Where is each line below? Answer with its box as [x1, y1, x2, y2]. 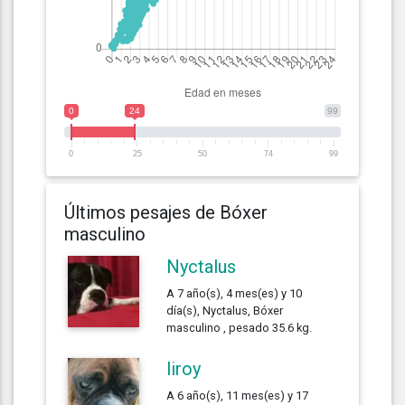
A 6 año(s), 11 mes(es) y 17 [166, 388, 309, 402]
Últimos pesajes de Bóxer [64, 201, 268, 223]
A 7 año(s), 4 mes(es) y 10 [166, 286, 303, 300]
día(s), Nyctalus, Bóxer [166, 303, 284, 317]
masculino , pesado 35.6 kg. [166, 320, 313, 334]
